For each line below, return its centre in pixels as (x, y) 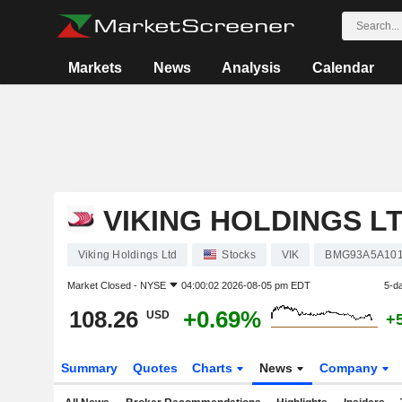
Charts (214, 368)
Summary (89, 368)
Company (351, 368)
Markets (96, 68)
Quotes (155, 368)
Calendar (343, 68)
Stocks (239, 255)
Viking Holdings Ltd (127, 255)
